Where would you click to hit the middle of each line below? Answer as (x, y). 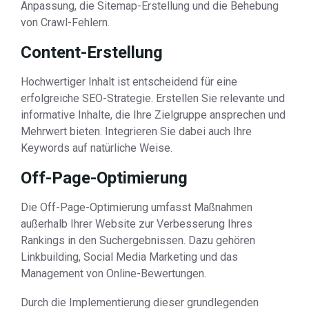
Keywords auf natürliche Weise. (97, 148)
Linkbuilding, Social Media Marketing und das (129, 257)
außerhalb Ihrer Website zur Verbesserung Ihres (137, 224)
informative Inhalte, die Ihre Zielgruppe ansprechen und (153, 115)
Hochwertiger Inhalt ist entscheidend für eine (129, 82)
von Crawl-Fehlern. (65, 22)
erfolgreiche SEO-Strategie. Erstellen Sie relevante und (153, 98)
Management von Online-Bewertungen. (113, 273)
